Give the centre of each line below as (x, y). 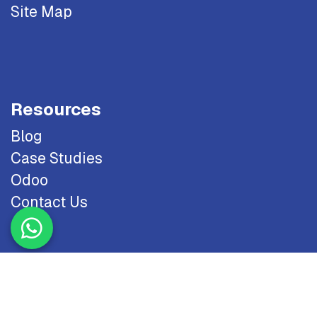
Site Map (41, 11)
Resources (56, 109)
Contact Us (49, 202)
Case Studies (57, 158)
